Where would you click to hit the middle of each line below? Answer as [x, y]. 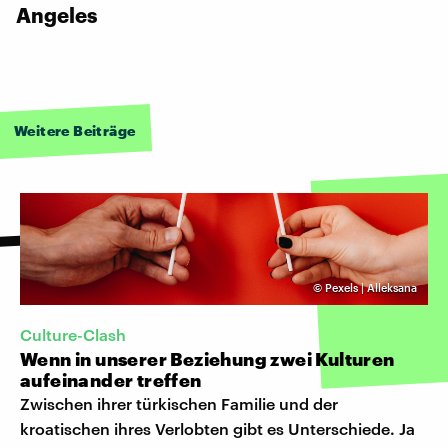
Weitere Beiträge [75, 130]
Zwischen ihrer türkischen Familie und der [179, 403]
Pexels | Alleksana [371, 287]
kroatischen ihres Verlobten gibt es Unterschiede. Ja [217, 428]
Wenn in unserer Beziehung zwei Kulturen [207, 358]
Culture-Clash [73, 334]
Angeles [56, 14]
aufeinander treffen [111, 379]
